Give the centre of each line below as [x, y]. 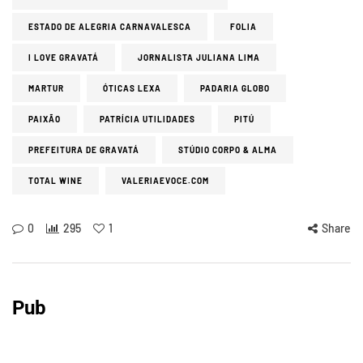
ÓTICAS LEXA [132, 89]
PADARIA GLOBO [235, 89]
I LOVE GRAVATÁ [64, 58]
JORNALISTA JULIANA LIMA [199, 58]
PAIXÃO [45, 120]
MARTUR [46, 89]
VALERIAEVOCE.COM [165, 181]
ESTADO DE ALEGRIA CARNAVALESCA [110, 27]
